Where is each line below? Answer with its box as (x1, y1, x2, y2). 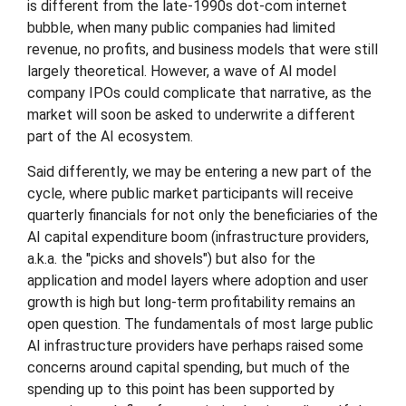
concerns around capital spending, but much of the (27, 359, 350, 376)
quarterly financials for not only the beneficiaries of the (27, 207, 378, 224)
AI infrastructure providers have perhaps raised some (27, 337, 363, 354)
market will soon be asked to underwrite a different (27, 106, 355, 123)
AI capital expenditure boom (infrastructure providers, (27, 228, 369, 246)
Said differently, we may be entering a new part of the (27, 163, 372, 180)
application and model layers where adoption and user (27, 272, 368, 289)
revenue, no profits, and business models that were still (27, 41, 378, 58)
